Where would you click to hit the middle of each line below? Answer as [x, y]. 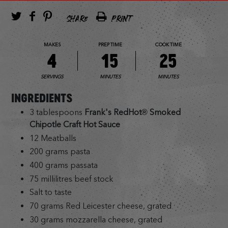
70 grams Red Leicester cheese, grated [100, 206]
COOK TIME [168, 45]
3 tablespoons [57, 112]
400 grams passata [63, 165]
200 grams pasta [60, 152]
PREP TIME [110, 45]
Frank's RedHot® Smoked [132, 112]
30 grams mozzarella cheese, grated [96, 219]
